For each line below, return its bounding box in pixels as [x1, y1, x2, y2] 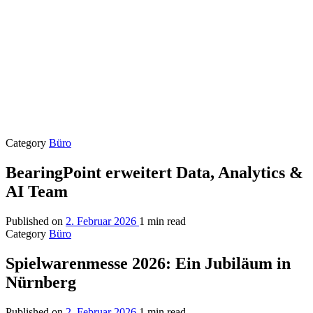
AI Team [6, 182, 68, 201]
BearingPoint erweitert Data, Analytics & [6, 163, 303, 182]
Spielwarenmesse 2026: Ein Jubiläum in [6, 254, 291, 272]
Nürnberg [6, 272, 76, 291]
